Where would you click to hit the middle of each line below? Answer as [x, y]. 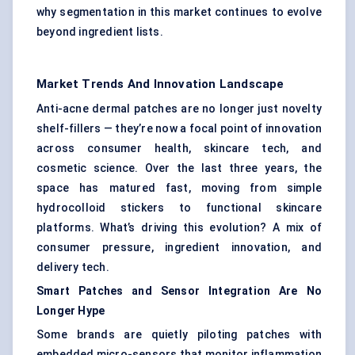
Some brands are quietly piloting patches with [179, 335]
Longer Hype [71, 311]
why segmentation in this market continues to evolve [179, 12]
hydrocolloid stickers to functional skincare [179, 208]
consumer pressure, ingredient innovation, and [179, 248]
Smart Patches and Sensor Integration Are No [179, 291]
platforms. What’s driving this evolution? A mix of [179, 228]
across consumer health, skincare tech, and [179, 149]
